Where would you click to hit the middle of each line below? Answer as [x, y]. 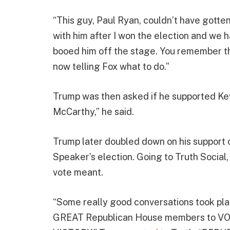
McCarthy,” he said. [93, 112]
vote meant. [78, 172]
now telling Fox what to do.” [111, 67]
